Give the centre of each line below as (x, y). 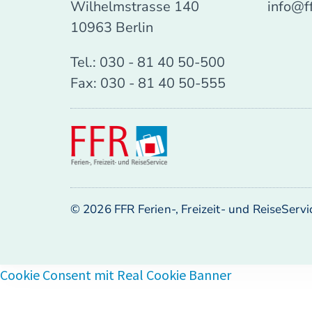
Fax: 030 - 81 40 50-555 (148, 84)
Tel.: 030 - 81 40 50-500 (147, 63)
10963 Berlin (111, 28)
